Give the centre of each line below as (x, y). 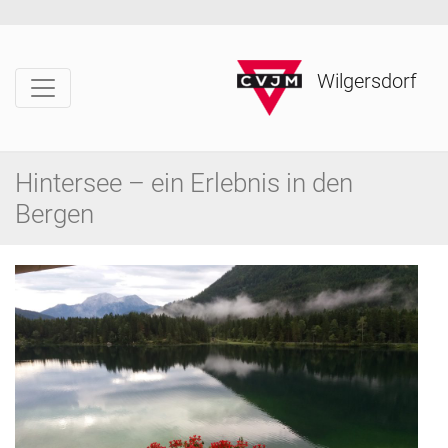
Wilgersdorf (367, 81)
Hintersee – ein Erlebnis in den (184, 183)
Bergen (54, 214)
